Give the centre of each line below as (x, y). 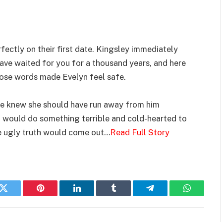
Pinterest (55, 195)
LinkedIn (92, 195)
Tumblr (126, 195)
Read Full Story (140, 132)
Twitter (16, 195)
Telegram (166, 195)
